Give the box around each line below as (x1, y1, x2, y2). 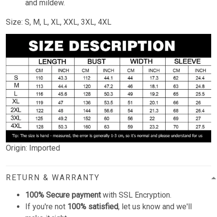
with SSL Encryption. (101, 190, 171, 200)
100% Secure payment (25, 190, 101, 200)
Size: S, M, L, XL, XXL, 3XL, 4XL (6, 17, 111, 27)
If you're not (25, 202, 67, 212)
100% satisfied (67, 202, 118, 212)
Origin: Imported (6, 143, 60, 153)
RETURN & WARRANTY (6, 173, 100, 183)
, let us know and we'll (118, 202, 192, 212)
